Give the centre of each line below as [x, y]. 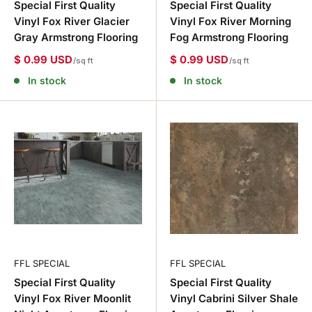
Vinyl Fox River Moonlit [72, 299]
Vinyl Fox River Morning [231, 22]
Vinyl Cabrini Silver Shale [234, 299]
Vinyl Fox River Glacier [72, 22]
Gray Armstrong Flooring [76, 38]
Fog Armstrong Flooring [229, 38]
